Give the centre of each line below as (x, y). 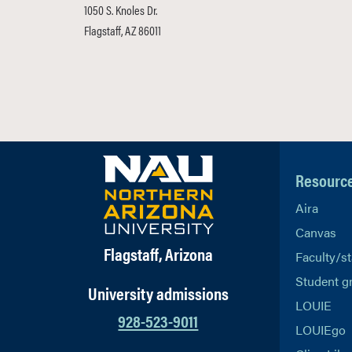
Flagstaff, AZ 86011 (123, 30)
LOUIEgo (320, 330)
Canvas (315, 232)
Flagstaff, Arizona (158, 253)
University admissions (158, 293)
